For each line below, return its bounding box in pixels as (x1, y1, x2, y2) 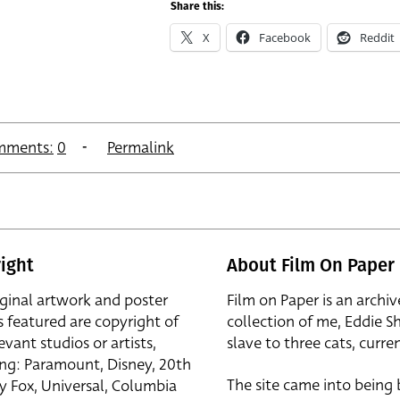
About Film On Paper (227, 254, 395, 276)
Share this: (171, 2, 224, 12)
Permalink (107, 136, 174, 159)
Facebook (259, 29, 311, 46)
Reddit (360, 29, 395, 46)
